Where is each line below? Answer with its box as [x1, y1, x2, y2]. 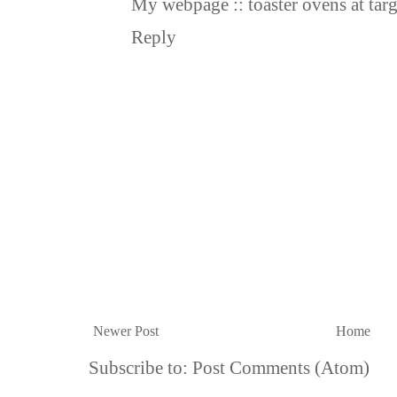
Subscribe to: [89, 357, 192, 379]
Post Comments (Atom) [192, 357, 370, 379]
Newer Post [93, 323, 159, 339]
